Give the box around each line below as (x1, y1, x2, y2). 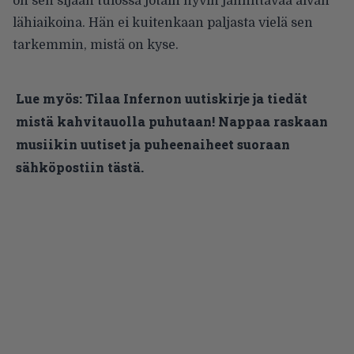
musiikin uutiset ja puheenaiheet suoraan (16, 135, 290, 153)
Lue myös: (16, 89, 82, 107)
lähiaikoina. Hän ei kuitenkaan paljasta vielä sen (13, 15, 313, 30)
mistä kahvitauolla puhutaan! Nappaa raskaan (16, 112, 328, 130)
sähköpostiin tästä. (16, 158, 144, 175)
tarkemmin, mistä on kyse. (13, 37, 179, 52)
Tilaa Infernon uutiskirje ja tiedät (85, 89, 307, 107)
